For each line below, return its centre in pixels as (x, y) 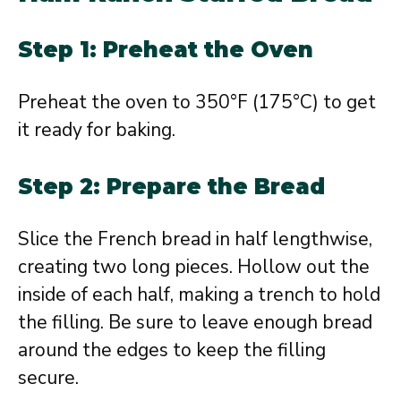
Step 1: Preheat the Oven (166, 49)
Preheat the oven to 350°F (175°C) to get (197, 102)
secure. (48, 378)
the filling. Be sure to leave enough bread (195, 323)
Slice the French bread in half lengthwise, (195, 239)
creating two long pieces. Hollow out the (194, 267)
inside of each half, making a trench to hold (199, 295)
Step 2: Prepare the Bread (171, 187)
